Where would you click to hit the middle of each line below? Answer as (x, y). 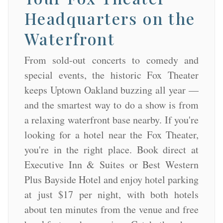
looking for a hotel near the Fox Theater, (111, 135)
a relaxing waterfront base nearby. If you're (111, 120)
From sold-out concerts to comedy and (111, 60)
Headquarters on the (110, 18)
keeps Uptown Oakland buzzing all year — (111, 90)
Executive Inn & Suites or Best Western (111, 165)
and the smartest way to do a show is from (111, 105)
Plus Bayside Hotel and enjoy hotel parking (111, 180)
